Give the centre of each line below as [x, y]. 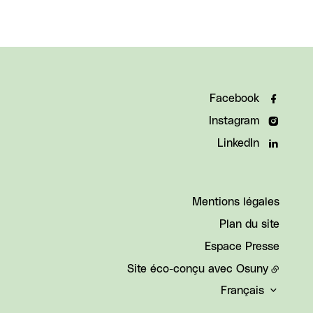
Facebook [234, 99]
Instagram [234, 121]
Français [242, 291]
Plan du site [249, 224]
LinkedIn [238, 143]
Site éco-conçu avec [182, 269]
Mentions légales [236, 202]
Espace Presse [242, 247]
